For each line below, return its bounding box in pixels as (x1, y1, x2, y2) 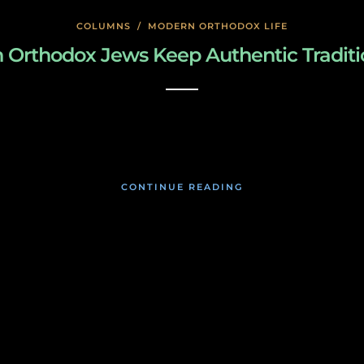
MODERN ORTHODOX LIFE (148, 20, 288, 32)
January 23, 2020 (135, 119, 229, 134)
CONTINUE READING (121, 181, 243, 193)
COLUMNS (76, 20, 131, 32)
